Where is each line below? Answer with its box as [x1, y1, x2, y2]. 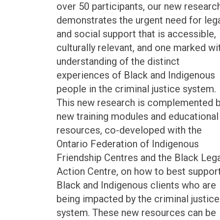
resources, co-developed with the [56, 124, 202, 137]
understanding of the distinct [56, 55, 180, 68]
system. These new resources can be [56, 207, 216, 219]
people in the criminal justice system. [56, 83, 216, 95]
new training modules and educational [56, 110, 219, 123]
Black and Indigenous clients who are [56, 179, 216, 192]
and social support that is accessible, [56, 28, 216, 40]
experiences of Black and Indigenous [56, 69, 215, 82]
